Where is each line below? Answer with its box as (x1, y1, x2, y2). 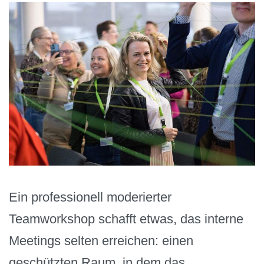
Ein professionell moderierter (9, 189, 171, 204)
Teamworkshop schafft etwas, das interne (9, 211, 243, 226)
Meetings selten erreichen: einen (9, 233, 193, 248)
